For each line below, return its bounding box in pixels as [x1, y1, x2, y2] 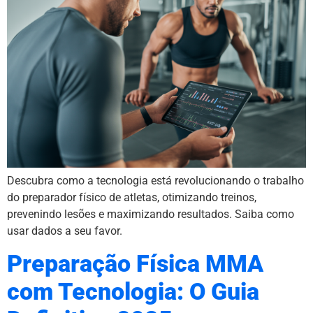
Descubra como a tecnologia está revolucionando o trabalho [7, 174, 304, 188]
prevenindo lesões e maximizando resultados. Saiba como [7, 208, 294, 221]
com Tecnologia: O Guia [7, 277, 259, 305]
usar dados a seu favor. [7, 224, 122, 238]
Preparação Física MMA [7, 249, 263, 277]
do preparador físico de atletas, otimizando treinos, [7, 191, 256, 205]
